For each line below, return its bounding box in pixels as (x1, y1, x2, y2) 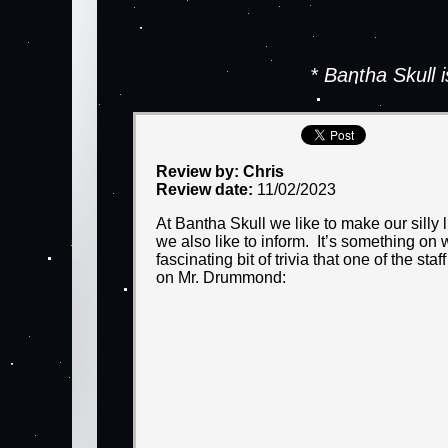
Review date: (156, 181, 257, 198)
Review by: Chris (156, 163, 284, 180)
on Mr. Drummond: (156, 269, 286, 286)
